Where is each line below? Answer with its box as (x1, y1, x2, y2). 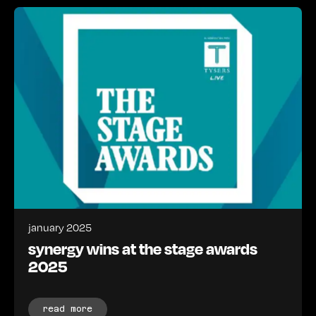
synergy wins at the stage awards (28, 238, 257, 258)
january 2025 (28, 219, 92, 234)
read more (43, 303, 92, 314)
